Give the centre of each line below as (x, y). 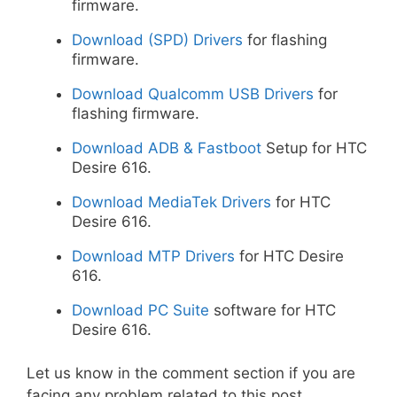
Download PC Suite (140, 311)
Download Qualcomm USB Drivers (193, 94)
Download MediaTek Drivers (171, 202)
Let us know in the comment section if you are (191, 373)
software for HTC (272, 311)
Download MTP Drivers (153, 257)
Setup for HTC (314, 148)
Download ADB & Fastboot (167, 148)
